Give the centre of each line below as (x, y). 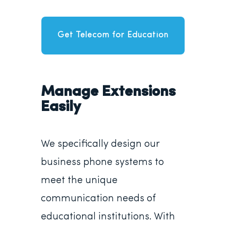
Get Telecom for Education (113, 35)
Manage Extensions (108, 92)
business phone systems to (102, 162)
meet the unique (79, 181)
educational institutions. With (108, 217)
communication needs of (98, 199)
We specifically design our (100, 144)
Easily (61, 107)
